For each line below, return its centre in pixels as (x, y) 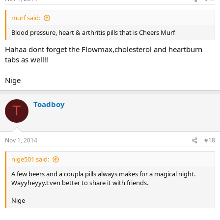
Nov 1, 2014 (21, 140)
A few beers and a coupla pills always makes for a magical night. (103, 174)
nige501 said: (30, 159)
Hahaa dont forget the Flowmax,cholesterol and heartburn (104, 49)
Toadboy (49, 104)
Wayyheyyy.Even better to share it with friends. (80, 183)
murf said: (26, 18)
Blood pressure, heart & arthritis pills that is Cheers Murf (93, 33)
